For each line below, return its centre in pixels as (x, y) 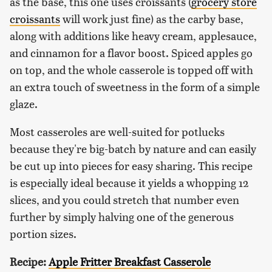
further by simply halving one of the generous (122, 217)
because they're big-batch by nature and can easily (133, 149)
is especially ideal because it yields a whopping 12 (129, 183)
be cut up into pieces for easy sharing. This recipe (131, 166)
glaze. (25, 104)
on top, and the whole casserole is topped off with (131, 70)
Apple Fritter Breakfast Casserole (130, 262)
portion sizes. (43, 234)
